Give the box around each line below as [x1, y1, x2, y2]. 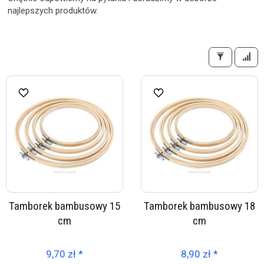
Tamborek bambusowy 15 [9, 199, 120, 213]
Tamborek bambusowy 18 [144, 199, 255, 213]
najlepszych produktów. [8, 5, 98, 16]
